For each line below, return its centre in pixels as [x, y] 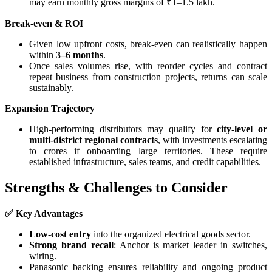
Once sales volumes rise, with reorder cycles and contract [148, 66]
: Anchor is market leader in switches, [190, 245]
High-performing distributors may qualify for [123, 129]
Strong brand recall [71, 245]
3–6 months [80, 55]
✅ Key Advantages [44, 213]
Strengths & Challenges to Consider [116, 188]
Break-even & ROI [44, 24]
